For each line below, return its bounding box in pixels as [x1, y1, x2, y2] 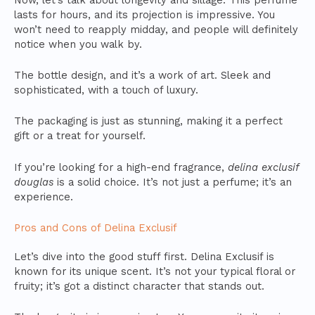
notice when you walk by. [14, 37, 142, 51]
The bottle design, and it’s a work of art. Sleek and [14, 69, 271, 82]
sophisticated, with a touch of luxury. [14, 84, 198, 96]
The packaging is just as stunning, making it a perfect [14, 115, 283, 128]
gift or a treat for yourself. [14, 129, 146, 143]
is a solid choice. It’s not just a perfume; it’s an [53, 175, 292, 188]
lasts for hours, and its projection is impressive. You [14, 8, 275, 21]
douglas [14, 175, 53, 188]
